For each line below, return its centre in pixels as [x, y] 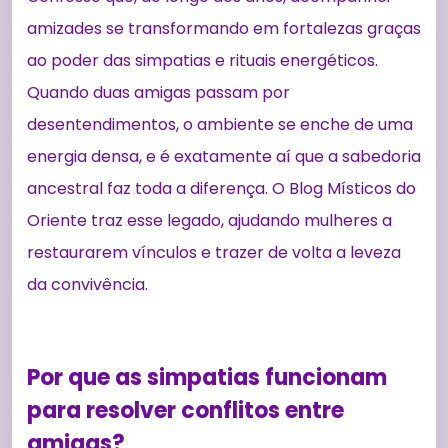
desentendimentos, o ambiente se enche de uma [220, 125]
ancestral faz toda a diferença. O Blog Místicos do [221, 189]
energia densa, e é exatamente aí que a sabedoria [224, 157]
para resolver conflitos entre [185, 411]
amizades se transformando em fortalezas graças [224, 29]
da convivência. [87, 285]
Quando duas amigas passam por [158, 93]
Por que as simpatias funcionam [207, 378]
